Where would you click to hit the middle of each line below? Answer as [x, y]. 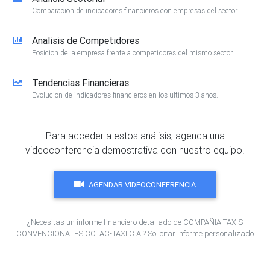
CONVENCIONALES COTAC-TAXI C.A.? [82, 234]
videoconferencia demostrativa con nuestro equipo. [135, 150]
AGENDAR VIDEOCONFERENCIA [142, 184]
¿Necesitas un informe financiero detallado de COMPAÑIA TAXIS [135, 222]
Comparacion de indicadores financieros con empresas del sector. [135, 11]
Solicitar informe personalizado [201, 234]
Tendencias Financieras [80, 83]
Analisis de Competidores [86, 41]
